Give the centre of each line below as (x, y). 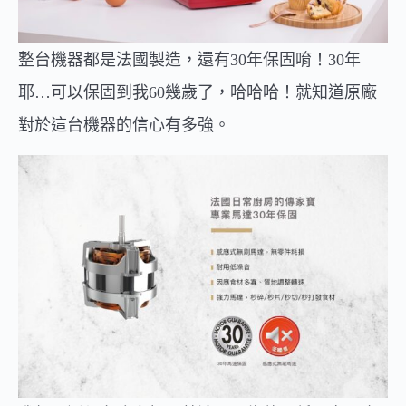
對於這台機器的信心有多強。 (124, 126)
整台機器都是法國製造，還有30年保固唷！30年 (189, 60)
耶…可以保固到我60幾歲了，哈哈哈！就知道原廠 (198, 93)
